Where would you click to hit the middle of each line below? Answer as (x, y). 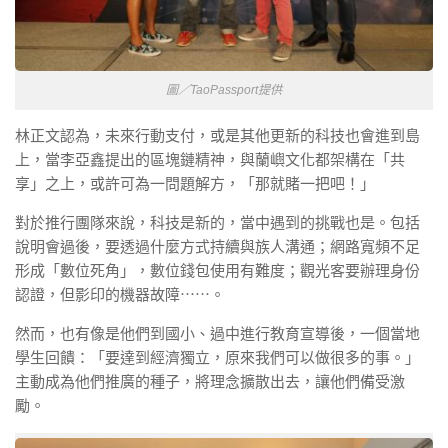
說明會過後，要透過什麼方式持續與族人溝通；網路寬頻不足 (217, 247)
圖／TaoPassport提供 (224, 90)
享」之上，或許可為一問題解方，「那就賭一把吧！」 (195, 184)
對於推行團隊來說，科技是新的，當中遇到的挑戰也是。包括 (217, 223)
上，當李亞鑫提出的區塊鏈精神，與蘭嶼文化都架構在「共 (210, 160)
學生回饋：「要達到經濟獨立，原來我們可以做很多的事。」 (217, 358)
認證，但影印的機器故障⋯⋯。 (120, 295)
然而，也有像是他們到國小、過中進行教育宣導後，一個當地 (217, 334)
